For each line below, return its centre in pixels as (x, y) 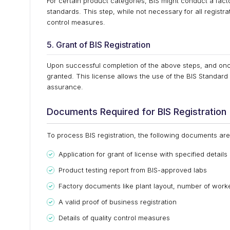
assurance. (65, 87)
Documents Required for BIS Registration (137, 112)
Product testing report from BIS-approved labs (133, 170)
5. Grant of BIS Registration (99, 45)
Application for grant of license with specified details (143, 154)
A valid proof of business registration (118, 202)
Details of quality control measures (114, 218)
